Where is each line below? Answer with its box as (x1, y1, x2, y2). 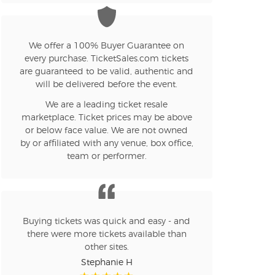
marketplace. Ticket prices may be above (21, 114, 192, 123)
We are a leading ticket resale (45, 101, 168, 110)
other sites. (84, 243, 129, 252)
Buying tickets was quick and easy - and (23, 217, 191, 227)
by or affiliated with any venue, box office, (20, 139, 193, 149)
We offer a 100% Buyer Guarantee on (29, 42, 185, 51)
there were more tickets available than (26, 230, 187, 239)
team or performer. (66, 152, 147, 161)
